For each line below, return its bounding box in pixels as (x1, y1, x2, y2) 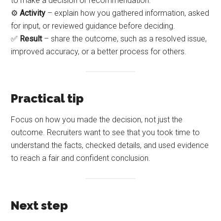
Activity (20, 8, 46, 18)
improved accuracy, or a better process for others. (11, 47, 187, 57)
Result (20, 34, 42, 44)
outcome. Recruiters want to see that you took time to (11, 128, 200, 138)
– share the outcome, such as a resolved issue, (42, 34, 207, 44)
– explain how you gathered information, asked (45, 8, 210, 18)
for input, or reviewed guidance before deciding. (11, 21, 176, 31)
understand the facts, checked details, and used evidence (11, 141, 209, 150)
